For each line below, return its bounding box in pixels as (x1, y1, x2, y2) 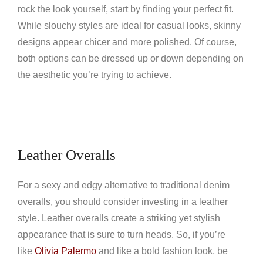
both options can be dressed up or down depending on (18, 53, 244, 63)
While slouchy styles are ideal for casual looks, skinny (18, 21, 241, 31)
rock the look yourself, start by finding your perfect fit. (18, 4, 234, 14)
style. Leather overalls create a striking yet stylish (18, 213, 220, 223)
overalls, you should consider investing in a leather (18, 197, 228, 207)
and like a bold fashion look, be (96, 246, 228, 256)
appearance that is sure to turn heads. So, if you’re (18, 230, 225, 240)
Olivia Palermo (35, 246, 96, 256)
